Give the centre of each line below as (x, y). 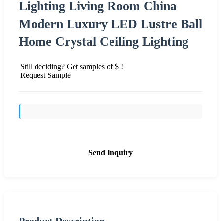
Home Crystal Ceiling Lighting (104, 41)
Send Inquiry (110, 152)
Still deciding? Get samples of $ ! (72, 66)
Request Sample (45, 75)
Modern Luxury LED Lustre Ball (110, 24)
